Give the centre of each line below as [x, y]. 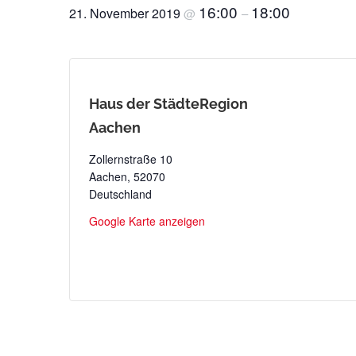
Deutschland [120, 193]
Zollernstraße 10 [131, 159]
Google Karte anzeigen [147, 221]
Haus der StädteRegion [168, 104]
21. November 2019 [126, 13]
